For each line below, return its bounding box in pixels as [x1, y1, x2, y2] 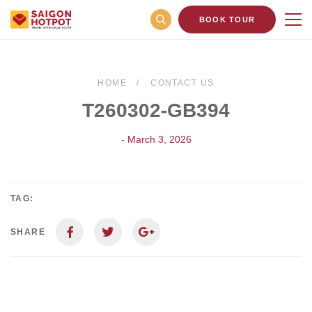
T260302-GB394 [82, 100, 230, 121]
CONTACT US [150, 78, 214, 88]
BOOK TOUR [198, 15, 256, 24]
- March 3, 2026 [120, 134, 192, 145]
